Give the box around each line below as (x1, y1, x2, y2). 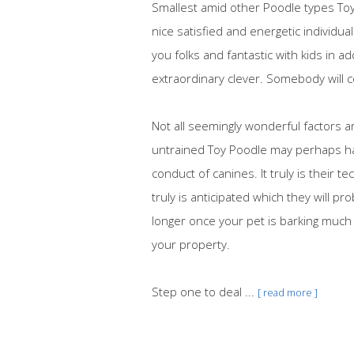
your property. (152, 236, 230, 252)
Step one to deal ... (152, 284, 258, 299)
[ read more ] (258, 286, 318, 299)
